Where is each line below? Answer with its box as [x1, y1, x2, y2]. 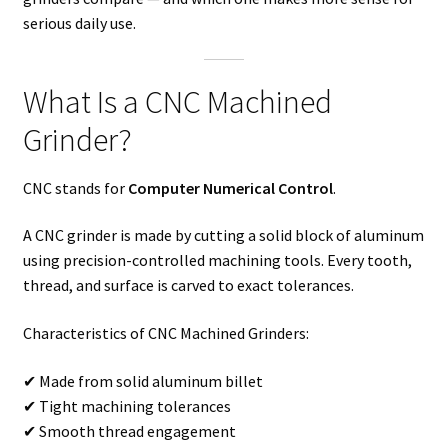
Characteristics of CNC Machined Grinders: [22, 323, 309, 344]
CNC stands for [22, 177, 128, 198]
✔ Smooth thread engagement [22, 420, 236, 441]
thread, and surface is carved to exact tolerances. [22, 275, 354, 296]
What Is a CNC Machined [22, 81, 332, 122]
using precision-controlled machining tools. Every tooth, [22, 250, 412, 271]
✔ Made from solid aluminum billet [22, 370, 263, 391]
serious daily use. [22, 13, 136, 34]
